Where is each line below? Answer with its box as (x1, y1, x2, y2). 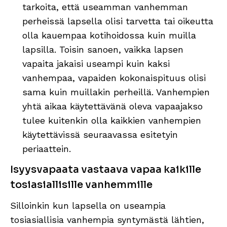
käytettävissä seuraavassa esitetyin (22, 129, 178, 140)
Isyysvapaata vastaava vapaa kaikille (10, 163, 201, 176)
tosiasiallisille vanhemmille (10, 178, 153, 191)
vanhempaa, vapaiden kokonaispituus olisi (22, 72, 206, 83)
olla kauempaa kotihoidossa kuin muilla (22, 29, 196, 41)
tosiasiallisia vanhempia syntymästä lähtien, (10, 214, 204, 225)
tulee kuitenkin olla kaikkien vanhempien (22, 115, 201, 126)
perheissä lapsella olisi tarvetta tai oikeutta (22, 15, 213, 26)
